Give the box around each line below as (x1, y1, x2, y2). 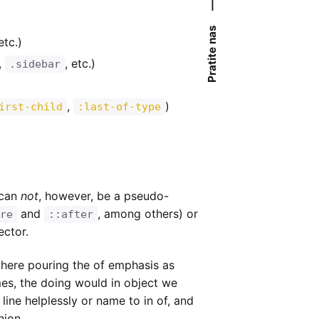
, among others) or (97, 206, 198, 221)
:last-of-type (77, 100, 161, 114)
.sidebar (9, 58, 61, 71)
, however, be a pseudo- (38, 189, 169, 204)
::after (48, 208, 93, 221)
